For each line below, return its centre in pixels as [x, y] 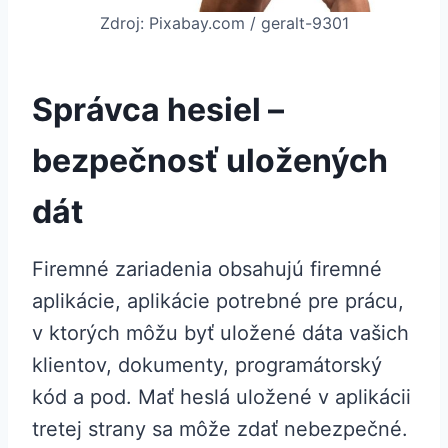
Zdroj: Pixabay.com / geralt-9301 [224, 23]
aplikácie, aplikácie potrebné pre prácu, [218, 301]
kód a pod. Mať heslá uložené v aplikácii [221, 397]
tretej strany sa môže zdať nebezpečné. [220, 429]
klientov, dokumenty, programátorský [207, 365]
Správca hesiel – [158, 110]
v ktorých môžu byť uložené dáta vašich [220, 333]
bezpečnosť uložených [210, 161]
